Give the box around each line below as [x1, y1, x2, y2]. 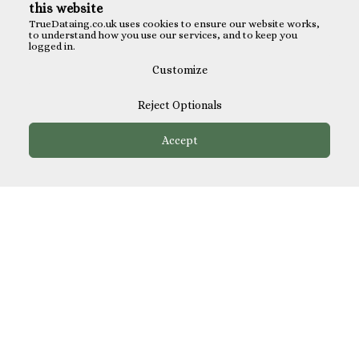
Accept [161, 134, 198, 147]
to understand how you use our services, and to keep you [29, 29, 297, 41]
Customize [151, 63, 208, 76]
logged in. [29, 40, 75, 52]
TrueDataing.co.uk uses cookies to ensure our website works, [29, 18, 320, 30]
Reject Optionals [137, 99, 222, 111]
